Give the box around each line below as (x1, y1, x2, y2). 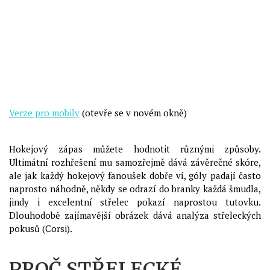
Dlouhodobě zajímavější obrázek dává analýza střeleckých (9, 209, 261, 221)
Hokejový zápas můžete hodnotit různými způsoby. (9, 143, 261, 155)
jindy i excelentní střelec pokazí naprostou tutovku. (9, 196, 261, 208)
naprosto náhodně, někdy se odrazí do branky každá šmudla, (9, 183, 261, 195)
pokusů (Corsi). (9, 222, 72, 234)
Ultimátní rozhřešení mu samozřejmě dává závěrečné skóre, (9, 156, 261, 168)
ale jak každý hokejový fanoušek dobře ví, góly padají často (9, 169, 261, 181)
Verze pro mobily (9, 107, 80, 119)
